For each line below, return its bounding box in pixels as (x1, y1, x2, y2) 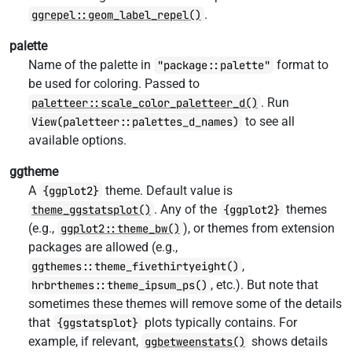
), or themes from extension (183, 221, 335, 236)
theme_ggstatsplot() (31, 203, 151, 217)
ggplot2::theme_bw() (60, 222, 180, 236)
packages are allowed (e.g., (28, 240, 178, 255)
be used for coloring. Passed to (28, 76, 200, 91)
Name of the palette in (28, 57, 154, 72)
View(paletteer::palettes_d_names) (31, 115, 239, 129)
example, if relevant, (28, 334, 141, 349)
